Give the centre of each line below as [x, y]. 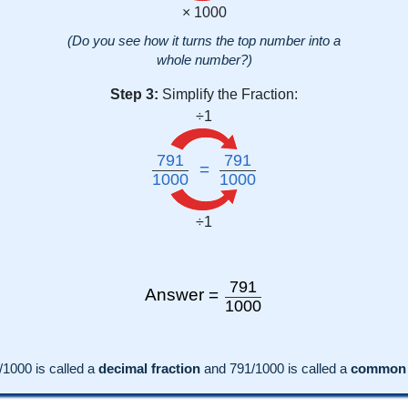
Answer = [184, 294]
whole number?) [204, 59]
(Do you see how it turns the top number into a [204, 40]
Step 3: [134, 94]
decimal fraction [149, 368]
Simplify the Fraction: [230, 94]
